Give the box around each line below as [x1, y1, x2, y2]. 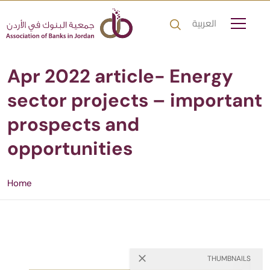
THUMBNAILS [207, 254, 251, 264]
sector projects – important [7, 88, 262, 113]
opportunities [7, 136, 133, 162]
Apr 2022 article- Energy [7, 64, 233, 89]
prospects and [7, 112, 139, 137]
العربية [192, 17, 217, 30]
